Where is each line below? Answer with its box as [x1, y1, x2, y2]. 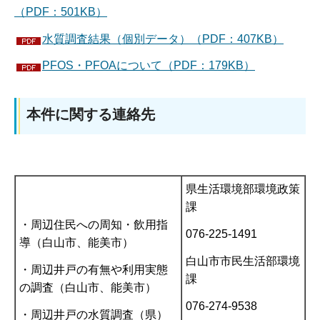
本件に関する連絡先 [26, 106, 155, 123]
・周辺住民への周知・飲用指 [19, 219, 168, 231]
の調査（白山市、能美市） [19, 281, 156, 294]
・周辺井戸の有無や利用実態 [19, 263, 168, 276]
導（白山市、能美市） [19, 236, 134, 249]
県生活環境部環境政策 [186, 183, 300, 196]
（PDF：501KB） [14, 5, 107, 18]
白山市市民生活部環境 [186, 254, 300, 267]
